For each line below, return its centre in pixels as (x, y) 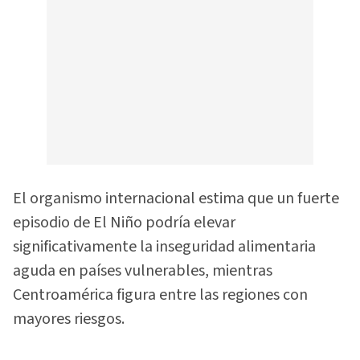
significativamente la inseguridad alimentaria (164, 246)
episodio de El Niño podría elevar (124, 222)
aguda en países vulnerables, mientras (143, 270)
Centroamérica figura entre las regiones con (160, 295)
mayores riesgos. (69, 319)
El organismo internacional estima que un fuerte (176, 198)
